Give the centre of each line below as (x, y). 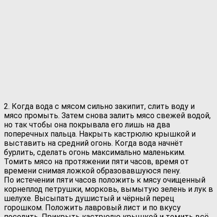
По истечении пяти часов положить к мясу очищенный (105, 180)
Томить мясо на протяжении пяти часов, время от (96, 161)
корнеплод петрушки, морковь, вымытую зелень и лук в (108, 189)
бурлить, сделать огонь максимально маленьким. (95, 152)
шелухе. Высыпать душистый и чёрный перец (89, 198)
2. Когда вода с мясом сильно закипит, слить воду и (99, 106)
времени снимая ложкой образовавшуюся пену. (92, 170)
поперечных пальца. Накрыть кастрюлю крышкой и (100, 134)
